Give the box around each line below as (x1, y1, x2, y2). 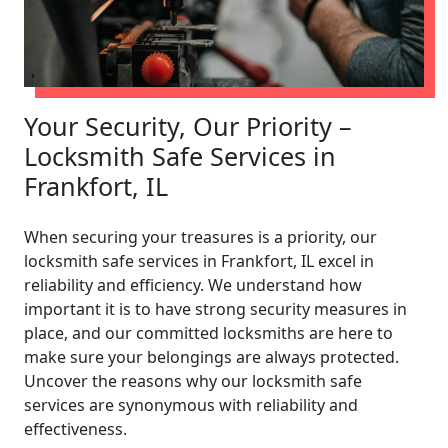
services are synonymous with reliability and (24, 393, 358, 416)
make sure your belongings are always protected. (24, 345, 399, 368)
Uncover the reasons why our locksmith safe (24, 369, 362, 392)
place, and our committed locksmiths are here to (24, 321, 393, 344)
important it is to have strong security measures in (24, 297, 407, 320)
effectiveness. (24, 417, 127, 440)
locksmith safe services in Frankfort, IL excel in (24, 249, 374, 272)
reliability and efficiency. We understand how (24, 273, 362, 296)
